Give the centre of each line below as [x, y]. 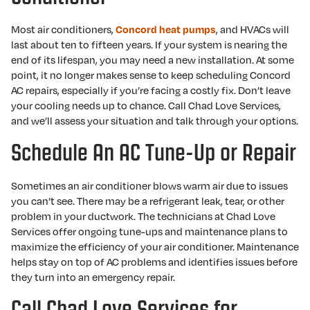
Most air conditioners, [63, 29]
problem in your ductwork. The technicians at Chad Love [143, 216]
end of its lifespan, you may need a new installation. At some [153, 60]
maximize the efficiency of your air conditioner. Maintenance [155, 246]
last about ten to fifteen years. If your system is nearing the [149, 44]
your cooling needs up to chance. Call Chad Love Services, [146, 105]
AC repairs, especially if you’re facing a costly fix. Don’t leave [151, 90]
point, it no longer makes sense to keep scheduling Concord [151, 75]
